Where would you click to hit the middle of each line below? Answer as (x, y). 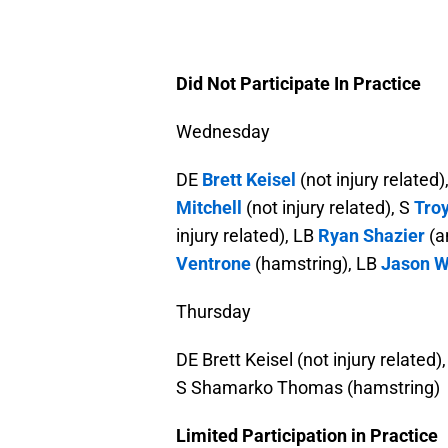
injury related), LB (247, 236)
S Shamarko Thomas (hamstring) (308, 388)
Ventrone (213, 264)
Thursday (213, 312)
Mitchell (209, 208)
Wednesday (223, 132)
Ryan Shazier (371, 236)
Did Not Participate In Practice (298, 84)
